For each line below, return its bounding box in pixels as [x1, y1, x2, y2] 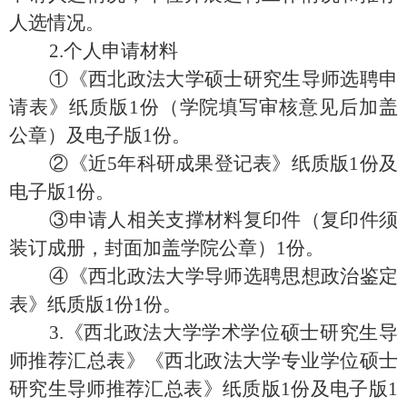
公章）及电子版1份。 [9, 124, 191, 146]
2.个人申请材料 [9, 39, 178, 62]
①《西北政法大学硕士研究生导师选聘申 [9, 67, 398, 90]
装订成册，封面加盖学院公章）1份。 [9, 236, 324, 259]
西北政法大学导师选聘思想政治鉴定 [88, 264, 398, 287]
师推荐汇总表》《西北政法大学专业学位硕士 [9, 349, 398, 372]
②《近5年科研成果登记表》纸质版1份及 [9, 152, 398, 174]
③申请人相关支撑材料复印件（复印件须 [9, 208, 398, 231]
